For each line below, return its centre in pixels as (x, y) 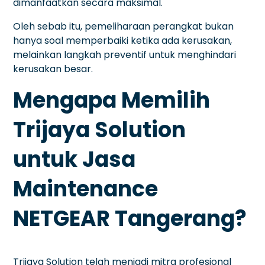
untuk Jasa (75, 159)
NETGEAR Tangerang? (130, 218)
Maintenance (86, 189)
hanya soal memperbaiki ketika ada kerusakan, (123, 40)
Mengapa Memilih (112, 100)
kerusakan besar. (53, 69)
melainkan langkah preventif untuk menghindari (125, 54)
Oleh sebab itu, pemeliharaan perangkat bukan (124, 26)
